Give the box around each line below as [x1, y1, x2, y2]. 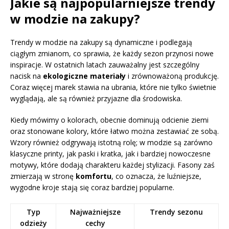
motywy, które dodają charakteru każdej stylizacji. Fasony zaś [10, 159, 215, 170]
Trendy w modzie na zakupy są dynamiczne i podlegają [10, 37, 192, 47]
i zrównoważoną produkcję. [126, 71, 219, 81]
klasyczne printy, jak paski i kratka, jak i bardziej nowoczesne [10, 148, 211, 158]
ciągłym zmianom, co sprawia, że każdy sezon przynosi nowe [10, 48, 214, 58]
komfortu [76, 171, 111, 181]
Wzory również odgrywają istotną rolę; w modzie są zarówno [10, 137, 213, 147]
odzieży [19, 218, 47, 228]
